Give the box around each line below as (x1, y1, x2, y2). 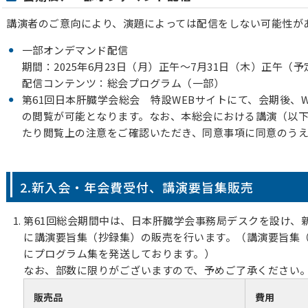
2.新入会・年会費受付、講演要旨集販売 (20, 178, 254, 196)
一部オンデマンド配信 (21, 43, 129, 57)
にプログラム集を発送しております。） (23, 246, 214, 261)
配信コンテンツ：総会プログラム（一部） (21, 76, 224, 90)
